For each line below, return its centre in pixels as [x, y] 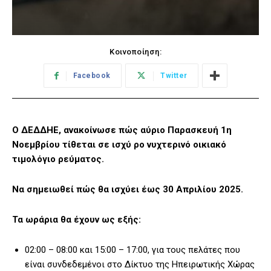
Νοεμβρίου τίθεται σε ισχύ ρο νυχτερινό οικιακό [119, 145]
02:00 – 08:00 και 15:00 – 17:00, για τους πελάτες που [132, 250]
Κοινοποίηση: [135, 52]
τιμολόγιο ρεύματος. [58, 159]
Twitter [174, 76]
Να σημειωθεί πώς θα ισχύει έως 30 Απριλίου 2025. [128, 190]
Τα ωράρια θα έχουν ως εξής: [77, 220]
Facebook [92, 76]
